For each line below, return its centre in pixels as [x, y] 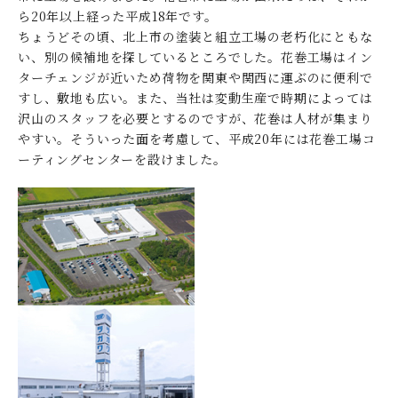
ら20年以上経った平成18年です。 [118, 16]
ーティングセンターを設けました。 [122, 159]
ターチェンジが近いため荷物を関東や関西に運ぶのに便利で [195, 78]
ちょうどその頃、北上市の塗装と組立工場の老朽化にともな [195, 37]
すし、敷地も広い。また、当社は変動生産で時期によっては [195, 98]
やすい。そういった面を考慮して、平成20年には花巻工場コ [197, 139]
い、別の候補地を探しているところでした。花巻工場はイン [195, 57]
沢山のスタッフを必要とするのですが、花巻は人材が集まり [195, 119]
